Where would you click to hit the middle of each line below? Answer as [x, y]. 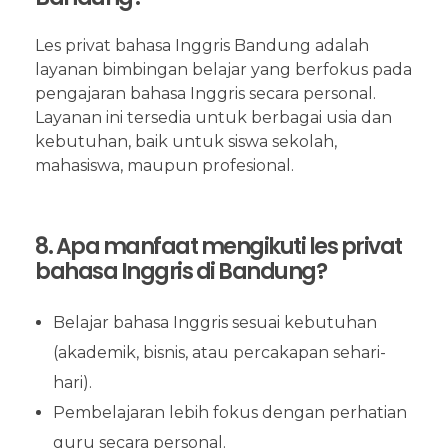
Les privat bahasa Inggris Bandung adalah [202, 46]
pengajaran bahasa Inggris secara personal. [205, 94]
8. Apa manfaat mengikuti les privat [218, 247]
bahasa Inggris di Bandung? [180, 272]
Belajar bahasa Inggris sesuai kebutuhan [214, 323]
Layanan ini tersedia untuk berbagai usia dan [213, 118]
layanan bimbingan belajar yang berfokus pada [223, 70]
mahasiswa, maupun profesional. [164, 166]
